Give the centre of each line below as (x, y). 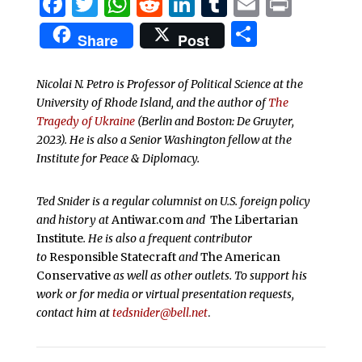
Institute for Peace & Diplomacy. (118, 158)
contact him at (74, 312)
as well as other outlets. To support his (208, 275)
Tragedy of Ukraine (85, 121)
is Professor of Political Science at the (208, 84)
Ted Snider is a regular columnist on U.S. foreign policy (173, 201)
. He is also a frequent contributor (167, 238)
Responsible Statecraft (114, 257)
